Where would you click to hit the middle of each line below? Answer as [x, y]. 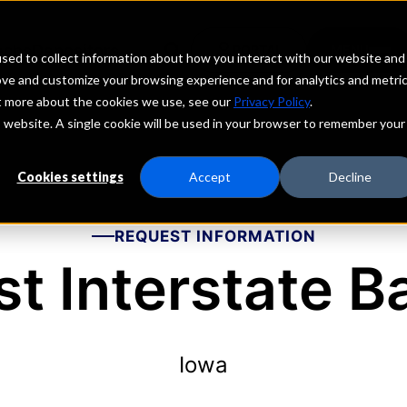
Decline [350, 177]
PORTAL [257, 50]
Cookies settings [70, 177]
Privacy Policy [272, 101]
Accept [210, 177]
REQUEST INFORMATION [215, 236]
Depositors [75, 50]
